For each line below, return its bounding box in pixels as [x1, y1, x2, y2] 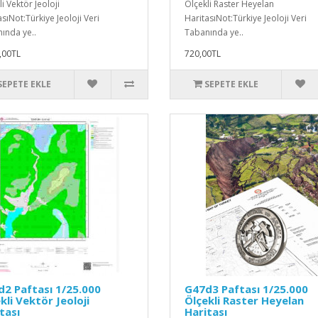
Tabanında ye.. [184, 26, 243, 38]
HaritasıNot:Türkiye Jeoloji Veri [184, 11, 307, 24]
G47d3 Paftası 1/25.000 [184, 281, 308, 296]
